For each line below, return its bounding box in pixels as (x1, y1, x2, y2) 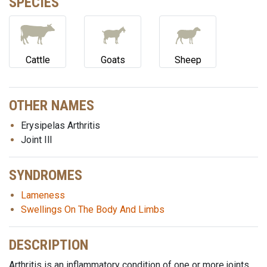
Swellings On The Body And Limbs (21, 204, 164, 215)
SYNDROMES (9, 167, 82, 184)
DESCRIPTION (9, 237, 88, 253)
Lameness (21, 190, 65, 201)
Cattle (25, 54, 50, 66)
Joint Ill (21, 134, 52, 145)
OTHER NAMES (9, 97, 94, 114)
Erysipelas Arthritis (21, 120, 100, 131)
